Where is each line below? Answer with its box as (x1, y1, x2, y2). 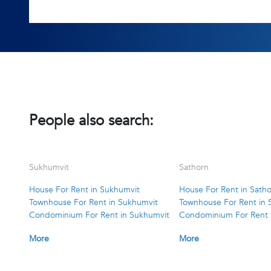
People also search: (29, 111, 154, 131)
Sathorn (179, 162, 209, 174)
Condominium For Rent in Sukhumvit (29, 209, 169, 221)
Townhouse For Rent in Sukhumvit (29, 197, 158, 209)
